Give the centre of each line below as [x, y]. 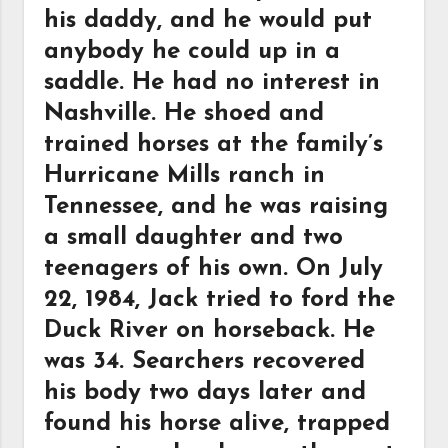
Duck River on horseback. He [210, 331]
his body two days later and [205, 393]
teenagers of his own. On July [214, 269]
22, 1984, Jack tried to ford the [220, 300]
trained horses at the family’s [214, 145]
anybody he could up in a [192, 52]
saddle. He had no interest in [212, 83]
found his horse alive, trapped [217, 424]
